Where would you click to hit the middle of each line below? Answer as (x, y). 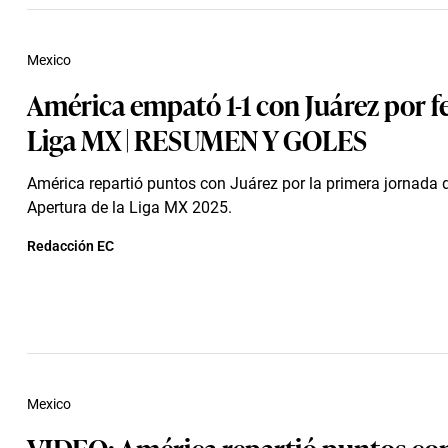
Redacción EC (70, 246)
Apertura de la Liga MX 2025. (129, 207)
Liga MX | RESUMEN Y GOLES (197, 138)
